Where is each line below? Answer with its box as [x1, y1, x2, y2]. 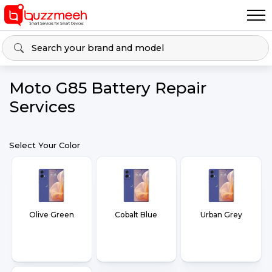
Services [9, 97, 75, 117]
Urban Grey [200, 209, 242, 219]
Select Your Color [9, 140, 80, 150]
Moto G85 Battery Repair [9, 78, 206, 98]
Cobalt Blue [115, 209, 158, 219]
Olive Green [29, 209, 74, 219]
